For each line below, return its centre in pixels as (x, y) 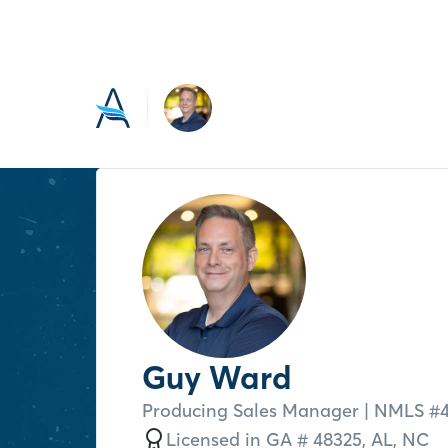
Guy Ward (217, 378)
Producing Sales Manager (250, 410)
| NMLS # (399, 410)
